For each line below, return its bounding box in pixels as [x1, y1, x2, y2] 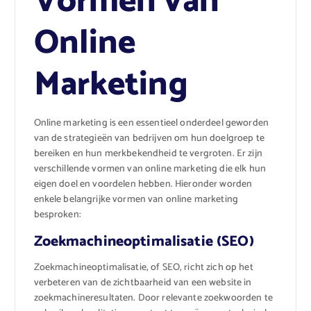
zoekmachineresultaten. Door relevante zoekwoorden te [33, 290, 273, 307]
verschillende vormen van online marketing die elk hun [33, 161, 266, 178]
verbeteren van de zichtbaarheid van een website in [33, 275, 252, 292]
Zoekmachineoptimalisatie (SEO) [33, 230, 254, 254]
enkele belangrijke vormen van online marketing [33, 192, 238, 208]
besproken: [33, 207, 81, 224]
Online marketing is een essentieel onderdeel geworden [33, 115, 269, 132]
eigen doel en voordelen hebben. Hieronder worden [33, 176, 253, 193]
